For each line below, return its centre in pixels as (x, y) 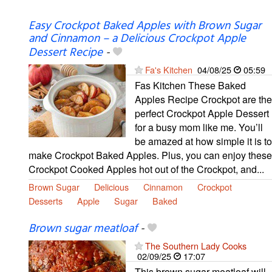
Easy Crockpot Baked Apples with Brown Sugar (145, 26)
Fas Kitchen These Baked (190, 85)
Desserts (46, 200)
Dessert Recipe (66, 53)
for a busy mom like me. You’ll (199, 127)
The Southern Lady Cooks (196, 245)
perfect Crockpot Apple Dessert (202, 113)
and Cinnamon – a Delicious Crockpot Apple (137, 39)
